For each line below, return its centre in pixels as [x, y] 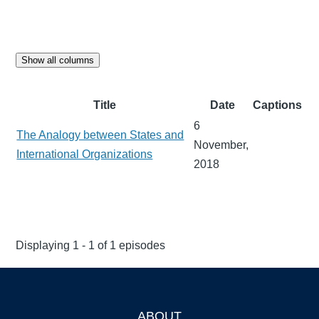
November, [221, 145]
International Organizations [85, 154]
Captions [278, 105]
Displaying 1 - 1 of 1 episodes [91, 245]
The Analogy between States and [100, 135]
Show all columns [58, 60]
